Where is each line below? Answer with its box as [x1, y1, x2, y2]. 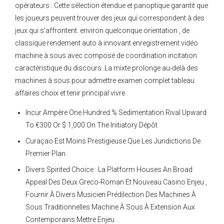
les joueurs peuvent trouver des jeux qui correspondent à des [15, 14, 204, 22]
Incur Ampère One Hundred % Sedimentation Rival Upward [25, 108, 206, 117]
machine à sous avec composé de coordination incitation [15, 51, 197, 60]
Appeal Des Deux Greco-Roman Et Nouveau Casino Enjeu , [25, 178, 207, 186]
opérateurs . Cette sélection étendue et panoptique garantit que [15, 1, 208, 10]
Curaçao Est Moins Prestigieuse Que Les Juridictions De [25, 137, 200, 145]
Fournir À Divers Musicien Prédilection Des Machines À [25, 190, 196, 199]
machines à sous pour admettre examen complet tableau [15, 76, 194, 85]
